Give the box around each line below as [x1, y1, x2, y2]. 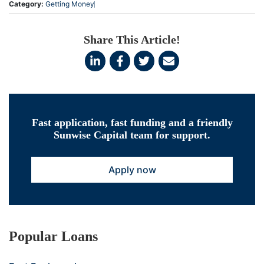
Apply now [108, 164, 156, 176]
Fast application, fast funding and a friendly [31, 116, 233, 128]
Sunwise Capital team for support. [54, 128, 210, 141]
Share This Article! [84, 33, 180, 47]
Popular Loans [9, 228, 98, 244]
